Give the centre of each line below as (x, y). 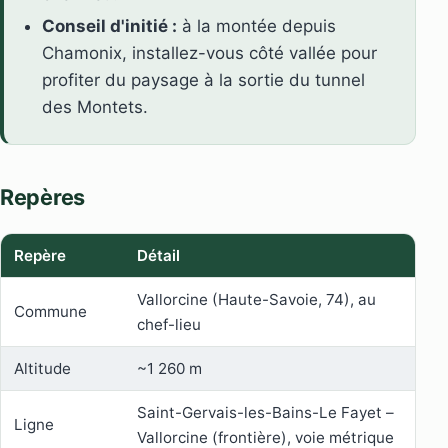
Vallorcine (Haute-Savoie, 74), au (256, 300)
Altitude (42, 369)
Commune (50, 312)
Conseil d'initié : (110, 26)
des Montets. (95, 107)
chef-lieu (168, 325)
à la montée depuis (257, 26)
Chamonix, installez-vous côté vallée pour (210, 53)
